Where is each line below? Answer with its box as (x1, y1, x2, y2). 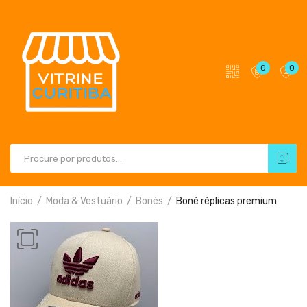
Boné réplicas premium (176, 195, 277, 207)
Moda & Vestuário (46, 195, 123, 207)
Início (10, 195, 33, 207)
